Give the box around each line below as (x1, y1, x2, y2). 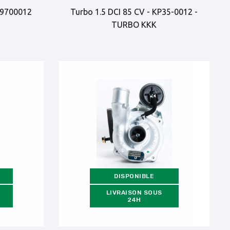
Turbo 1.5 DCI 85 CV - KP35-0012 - (70, 7, 198, 17)
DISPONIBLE (114, 172, 155, 180)
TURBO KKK (111, 20, 157, 30)
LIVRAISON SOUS (106, 188, 162, 196)
